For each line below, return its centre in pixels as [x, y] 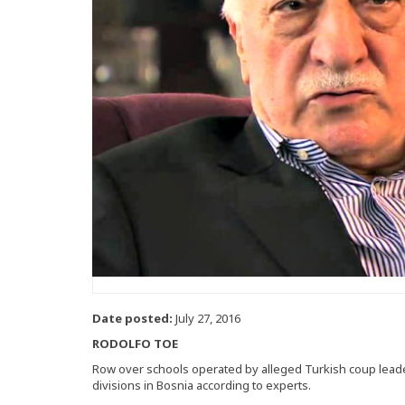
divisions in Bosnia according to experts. [202, 386]
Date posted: [132, 319]
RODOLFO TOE [135, 344]
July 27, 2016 [207, 319]
